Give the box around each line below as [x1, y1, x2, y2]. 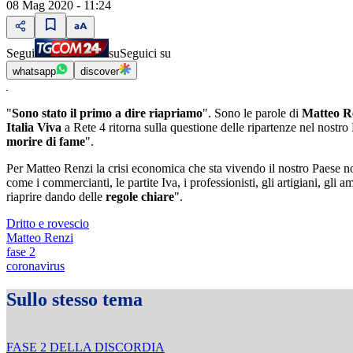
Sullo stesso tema [6, 289, 143, 310]
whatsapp [13, 65, 56, 78]
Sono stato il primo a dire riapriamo [12, 106, 203, 121]
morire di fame [6, 135, 85, 149]
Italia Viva [6, 121, 65, 135]
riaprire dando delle [6, 190, 106, 204]
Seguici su [120, 46, 171, 61]
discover [80, 65, 119, 78]
